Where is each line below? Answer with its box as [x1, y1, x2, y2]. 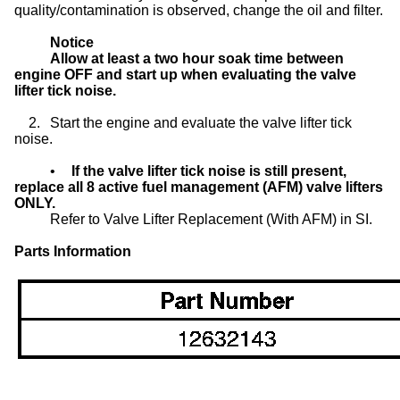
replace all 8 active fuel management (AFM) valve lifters [14, 179, 383, 195]
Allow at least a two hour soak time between [50, 50, 344, 66]
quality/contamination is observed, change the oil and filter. [14, 2, 383, 18]
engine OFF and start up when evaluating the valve [14, 66, 356, 82]
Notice [50, 34, 94, 50]
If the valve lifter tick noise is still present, [71, 162, 346, 179]
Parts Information [14, 243, 131, 259]
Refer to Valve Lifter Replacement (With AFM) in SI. [50, 211, 372, 227]
